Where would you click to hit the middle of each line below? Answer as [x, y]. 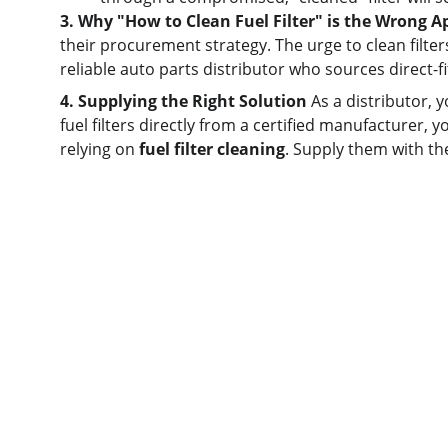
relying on [99, 149]
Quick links [126, 313]
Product [95, 407]
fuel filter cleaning [212, 149]
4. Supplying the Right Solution [183, 101]
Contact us [108, 432]
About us [100, 379]
